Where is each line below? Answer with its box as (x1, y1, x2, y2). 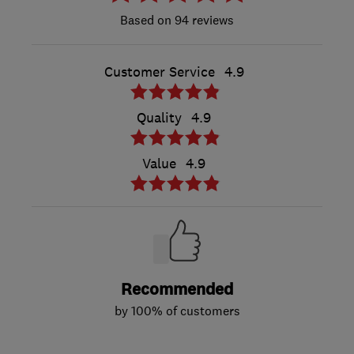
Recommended (121, 279, 233, 301)
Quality (137, 109, 182, 127)
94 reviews (171, 12, 234, 28)
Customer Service (104, 63, 215, 81)
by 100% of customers (114, 303, 240, 319)
